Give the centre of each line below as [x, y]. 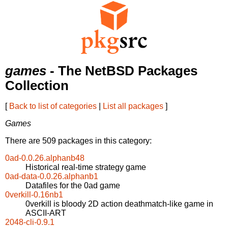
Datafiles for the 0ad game [73, 186]
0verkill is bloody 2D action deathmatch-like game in [119, 204]
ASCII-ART [46, 213]
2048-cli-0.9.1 [30, 222]
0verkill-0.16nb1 [34, 195]
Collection [37, 86]
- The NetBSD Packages [122, 71]
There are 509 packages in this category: [78, 141]
